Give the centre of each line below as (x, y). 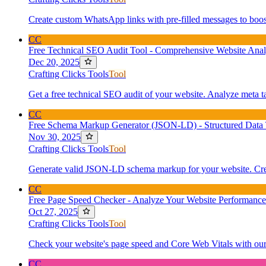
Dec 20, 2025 (54, 62)
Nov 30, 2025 (55, 137)
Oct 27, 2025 (53, 212)
